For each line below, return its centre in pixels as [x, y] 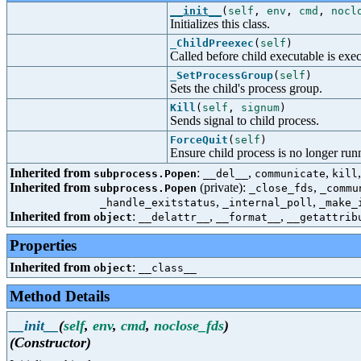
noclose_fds [189, 325]
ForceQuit [199, 140]
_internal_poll [268, 203]
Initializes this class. [220, 24]
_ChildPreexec [212, 43]
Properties [43, 245]
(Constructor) [50, 342]
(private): [223, 187]
